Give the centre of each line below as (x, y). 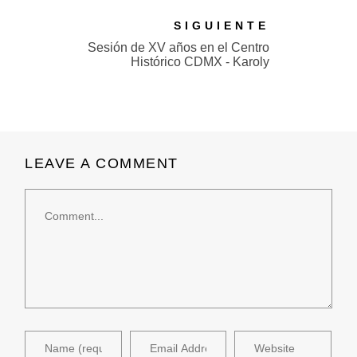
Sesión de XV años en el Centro (178, 47)
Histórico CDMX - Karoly (200, 62)
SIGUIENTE (222, 25)
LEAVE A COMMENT (102, 164)
